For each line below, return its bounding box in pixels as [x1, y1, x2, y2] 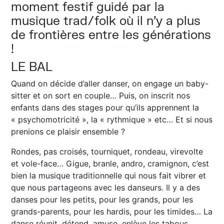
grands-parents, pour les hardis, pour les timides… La [11, 206, 213, 216]
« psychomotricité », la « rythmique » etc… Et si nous [11, 114, 213, 124]
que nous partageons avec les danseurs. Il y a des [11, 182, 200, 192]
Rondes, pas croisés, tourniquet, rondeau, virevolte [11, 146, 203, 156]
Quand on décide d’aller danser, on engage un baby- [11, 78, 209, 88]
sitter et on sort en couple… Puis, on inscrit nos [11, 90, 190, 100]
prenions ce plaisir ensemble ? [11, 126, 125, 136]
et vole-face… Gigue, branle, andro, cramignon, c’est [11, 158, 209, 168]
